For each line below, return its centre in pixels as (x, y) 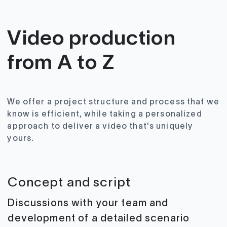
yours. (21, 139)
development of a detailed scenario (99, 219)
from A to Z (61, 63)
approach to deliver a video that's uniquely (100, 126)
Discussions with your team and (88, 203)
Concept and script (69, 183)
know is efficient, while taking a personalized (105, 114)
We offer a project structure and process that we (113, 102)
